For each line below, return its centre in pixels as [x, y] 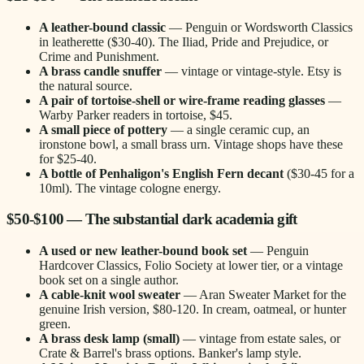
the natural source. [86, 85]
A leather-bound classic [102, 27]
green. [55, 324]
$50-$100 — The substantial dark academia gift [152, 219]
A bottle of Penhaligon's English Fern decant [161, 173]
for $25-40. [68, 158]
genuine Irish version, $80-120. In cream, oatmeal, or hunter [193, 310]
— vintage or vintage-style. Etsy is [251, 71]
